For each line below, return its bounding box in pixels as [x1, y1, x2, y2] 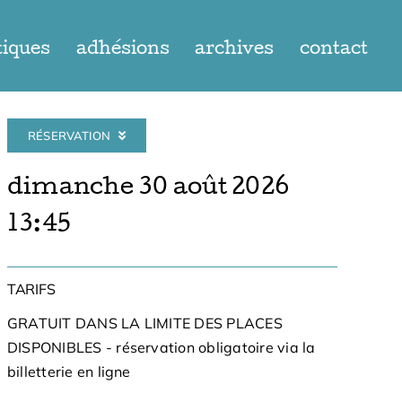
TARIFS [6, 280, 56, 298]
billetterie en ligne [6, 363, 131, 380]
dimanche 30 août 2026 [6, 177, 289, 201]
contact [299, 40, 368, 59]
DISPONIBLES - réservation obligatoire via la [6, 338, 316, 356]
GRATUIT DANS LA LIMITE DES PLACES [6, 314, 283, 332]
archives [195, 40, 275, 59]
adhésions [75, 40, 170, 59]
